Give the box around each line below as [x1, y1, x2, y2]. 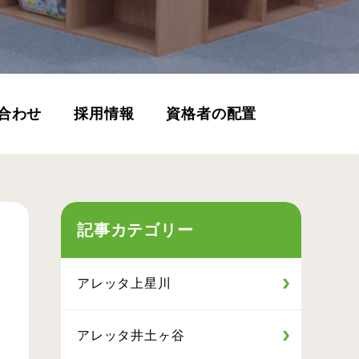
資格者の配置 [166, 106, 257, 122]
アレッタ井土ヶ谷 [77, 329, 185, 342]
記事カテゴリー [77, 221, 194, 239]
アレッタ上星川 [77, 276, 171, 290]
